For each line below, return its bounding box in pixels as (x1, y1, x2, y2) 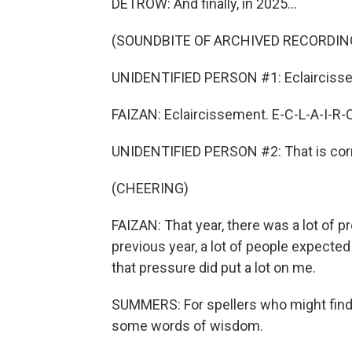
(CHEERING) (112, 180, 189, 196)
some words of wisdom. (112, 317, 263, 334)
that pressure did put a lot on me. (112, 259, 316, 276)
